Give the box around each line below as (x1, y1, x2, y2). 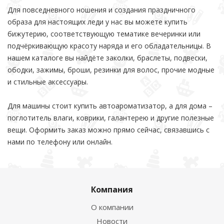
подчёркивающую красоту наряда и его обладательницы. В (7, 41, 211, 50)
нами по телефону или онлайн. (7, 137, 112, 146)
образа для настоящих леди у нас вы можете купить (7, 17, 187, 26)
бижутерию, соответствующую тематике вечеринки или (7, 29, 200, 38)
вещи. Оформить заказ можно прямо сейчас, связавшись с (7, 125, 209, 134)
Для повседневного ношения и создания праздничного (7, 5, 195, 14)
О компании (90, 202, 133, 212)
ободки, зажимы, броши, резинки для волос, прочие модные (7, 65, 214, 74)
